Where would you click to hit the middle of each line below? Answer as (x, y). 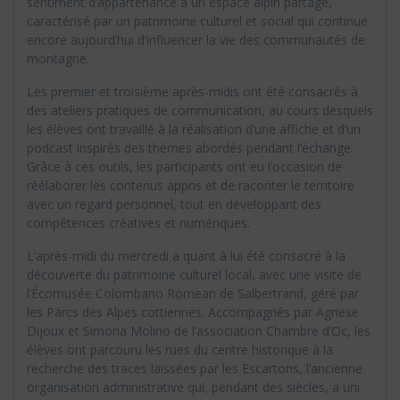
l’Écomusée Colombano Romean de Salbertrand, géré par (193, 294)
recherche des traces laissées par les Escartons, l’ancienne (195, 369)
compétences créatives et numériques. (138, 223)
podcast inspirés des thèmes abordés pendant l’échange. (190, 148)
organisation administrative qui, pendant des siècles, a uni (193, 387)
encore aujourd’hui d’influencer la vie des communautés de (196, 40)
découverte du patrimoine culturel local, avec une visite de (194, 275)
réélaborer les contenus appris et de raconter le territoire (191, 186)
